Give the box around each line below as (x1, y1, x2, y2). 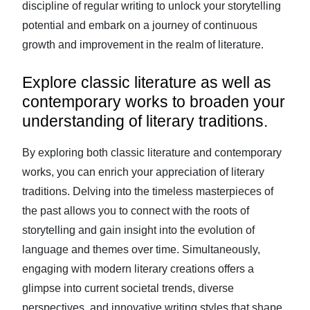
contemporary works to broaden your (22, 93, 285, 111)
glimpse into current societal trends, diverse (22, 282, 234, 294)
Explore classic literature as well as (22, 73, 271, 91)
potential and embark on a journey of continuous (22, 19, 257, 31)
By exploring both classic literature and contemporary (22, 147, 282, 158)
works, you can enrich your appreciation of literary (22, 166, 264, 178)
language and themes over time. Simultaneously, (22, 244, 260, 255)
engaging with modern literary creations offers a (22, 263, 254, 275)
